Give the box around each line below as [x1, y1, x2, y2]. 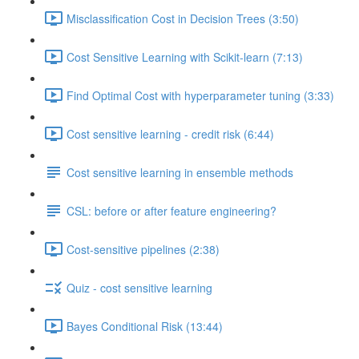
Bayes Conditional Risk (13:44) [67, 317, 223, 334]
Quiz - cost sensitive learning [67, 279, 212, 296]
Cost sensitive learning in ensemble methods [67, 163, 293, 180]
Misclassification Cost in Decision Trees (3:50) [67, 10, 299, 26]
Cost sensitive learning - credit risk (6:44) [67, 125, 274, 142]
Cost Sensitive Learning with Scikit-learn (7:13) [67, 48, 303, 65]
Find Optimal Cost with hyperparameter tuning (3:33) [67, 87, 334, 103]
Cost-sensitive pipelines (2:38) [67, 240, 220, 257]
